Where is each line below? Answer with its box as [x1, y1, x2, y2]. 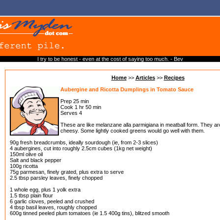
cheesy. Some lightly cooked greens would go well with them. [60, 128, 205, 134]
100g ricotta [10, 163, 38, 169]
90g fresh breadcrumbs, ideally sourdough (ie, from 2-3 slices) [10, 139, 158, 145]
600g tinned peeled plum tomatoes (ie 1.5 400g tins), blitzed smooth [10, 210, 169, 216]
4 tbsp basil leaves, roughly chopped [10, 204, 97, 210]
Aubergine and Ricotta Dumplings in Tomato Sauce [60, 86, 193, 92]
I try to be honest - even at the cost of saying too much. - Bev [37, 56, 183, 62]
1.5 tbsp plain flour [10, 192, 53, 198]
